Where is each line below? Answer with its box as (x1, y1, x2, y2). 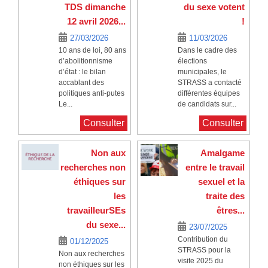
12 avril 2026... (67, 16, 126, 26)
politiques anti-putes (58, 89, 124, 98)
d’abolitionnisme (58, 56, 112, 65)
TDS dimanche (65, 1, 126, 12)
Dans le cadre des (177, 45, 237, 54)
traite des (206, 190, 245, 201)
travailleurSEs (67, 205, 126, 215)
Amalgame (200, 147, 245, 158)
